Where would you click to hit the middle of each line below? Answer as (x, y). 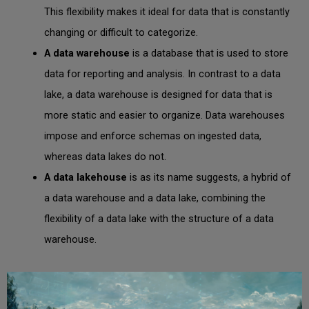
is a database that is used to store (209, 53)
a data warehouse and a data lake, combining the (154, 198)
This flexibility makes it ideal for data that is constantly (167, 11)
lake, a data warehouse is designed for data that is (158, 94)
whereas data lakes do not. (105, 156)
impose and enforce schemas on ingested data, (152, 136)
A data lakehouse (85, 177)
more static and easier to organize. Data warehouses (164, 115)
